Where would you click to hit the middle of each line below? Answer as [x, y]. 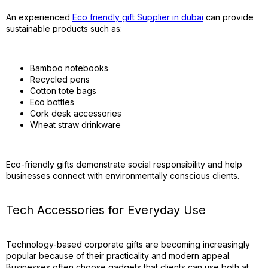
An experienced [39, 17]
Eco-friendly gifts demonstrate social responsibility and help [124, 164]
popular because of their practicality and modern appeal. [118, 256]
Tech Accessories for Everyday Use [106, 210]
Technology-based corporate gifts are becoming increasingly [128, 244]
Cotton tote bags [63, 91]
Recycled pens [60, 79]
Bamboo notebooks [69, 68]
